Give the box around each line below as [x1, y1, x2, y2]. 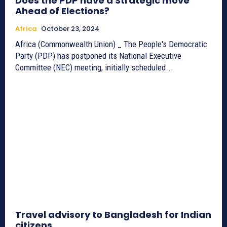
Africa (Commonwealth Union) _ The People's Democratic [15, 39, 207, 50]
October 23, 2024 [41, 24, 99, 34]
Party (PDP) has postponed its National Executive [15, 51, 181, 61]
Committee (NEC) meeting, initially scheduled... [15, 62, 173, 73]
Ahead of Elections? [15, 5, 109, 18]
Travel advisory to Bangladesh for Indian [15, 208, 211, 221]
